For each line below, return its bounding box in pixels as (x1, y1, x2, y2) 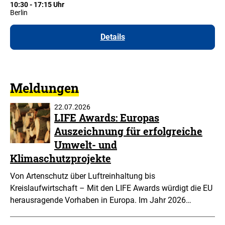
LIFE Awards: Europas (54, 110, 159, 124)
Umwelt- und (54, 138, 117, 151)
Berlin (10, 9, 28, 17)
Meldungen (10, 80, 79, 96)
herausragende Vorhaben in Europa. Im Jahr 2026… (10, 195, 191, 205)
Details (100, 32, 125, 42)
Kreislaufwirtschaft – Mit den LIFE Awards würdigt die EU (10, 183, 212, 193)
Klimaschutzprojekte (10, 151, 111, 165)
